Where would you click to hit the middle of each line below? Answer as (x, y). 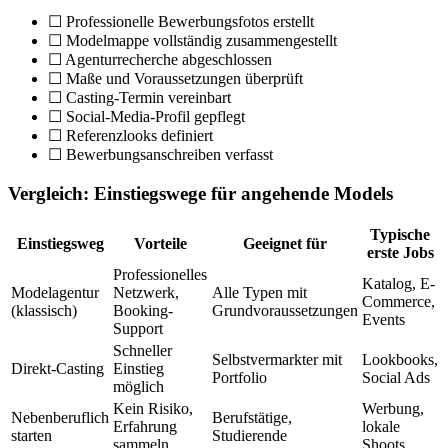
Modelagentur (55, 293)
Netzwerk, (146, 293)
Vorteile (160, 244)
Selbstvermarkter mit (277, 360)
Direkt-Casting (57, 369)
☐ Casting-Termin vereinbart (139, 97)
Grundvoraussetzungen (285, 311)
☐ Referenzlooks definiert (130, 135)
